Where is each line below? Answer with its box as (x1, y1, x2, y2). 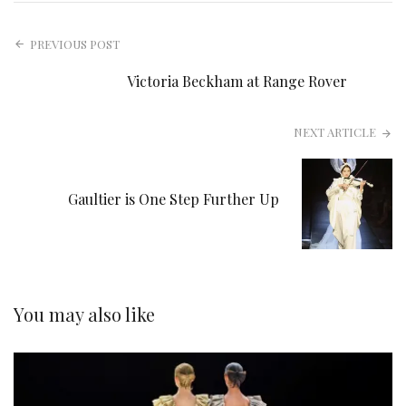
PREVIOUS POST (30, 35, 121, 52)
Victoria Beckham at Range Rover (127, 71, 347, 91)
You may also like (14, 301, 155, 326)
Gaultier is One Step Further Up (68, 188, 279, 208)
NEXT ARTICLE (293, 123, 376, 140)
